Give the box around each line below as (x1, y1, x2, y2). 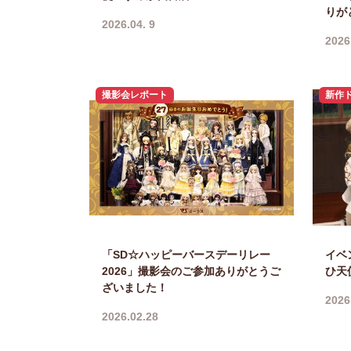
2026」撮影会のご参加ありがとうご (102, 264, 280, 277)
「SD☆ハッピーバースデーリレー (102, 248, 270, 261)
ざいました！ (102, 280, 168, 294)
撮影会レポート (101, 89, 168, 101)
